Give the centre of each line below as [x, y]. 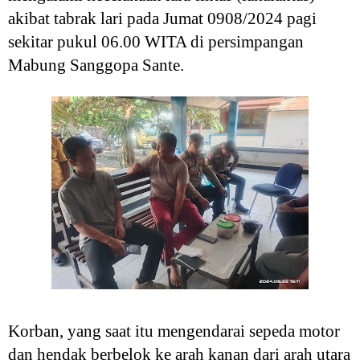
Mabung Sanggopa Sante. [96, 65]
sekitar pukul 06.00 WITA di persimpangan [156, 42]
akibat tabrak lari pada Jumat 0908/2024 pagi [162, 18]
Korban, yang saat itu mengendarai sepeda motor [174, 331]
